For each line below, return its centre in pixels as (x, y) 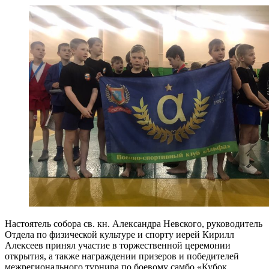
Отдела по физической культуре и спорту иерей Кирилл (119, 235)
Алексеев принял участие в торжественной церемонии (118, 246)
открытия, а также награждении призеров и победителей (122, 256)
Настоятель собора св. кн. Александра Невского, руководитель (134, 224)
